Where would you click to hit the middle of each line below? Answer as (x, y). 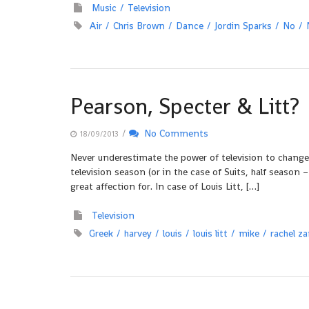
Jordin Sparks (243, 26)
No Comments (173, 133)
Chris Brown (139, 26)
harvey (138, 233)
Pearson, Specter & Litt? (185, 106)
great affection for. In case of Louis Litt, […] (165, 186)
